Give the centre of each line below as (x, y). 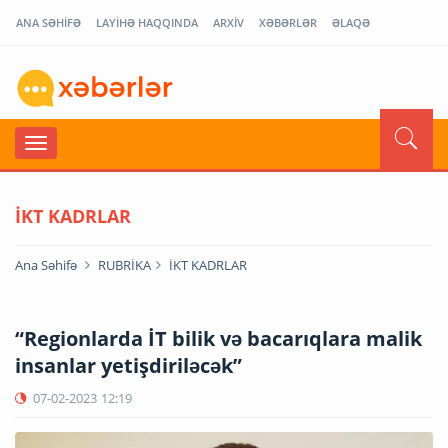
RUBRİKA (124, 264)
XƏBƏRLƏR (288, 22)
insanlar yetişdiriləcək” (128, 365)
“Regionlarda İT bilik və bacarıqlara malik (218, 338)
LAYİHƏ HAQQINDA (147, 22)
